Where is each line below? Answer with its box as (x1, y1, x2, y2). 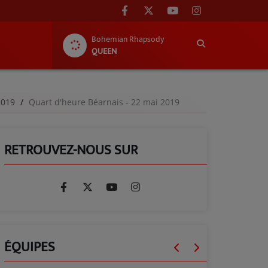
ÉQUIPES (4, 236, 55, 258)
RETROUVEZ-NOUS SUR (4, 139, 138, 162)
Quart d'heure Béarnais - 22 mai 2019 (29, 96, 179, 108)
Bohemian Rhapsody (92, 32, 164, 46)
